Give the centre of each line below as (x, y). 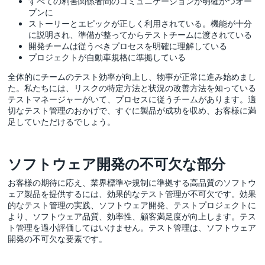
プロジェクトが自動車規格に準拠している (107, 57)
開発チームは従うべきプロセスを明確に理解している (128, 46)
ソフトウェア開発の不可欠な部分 (117, 164)
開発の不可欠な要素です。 (58, 238)
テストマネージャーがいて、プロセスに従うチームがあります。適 (132, 99)
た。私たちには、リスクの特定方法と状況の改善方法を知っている (132, 88)
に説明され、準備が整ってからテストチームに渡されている (140, 34)
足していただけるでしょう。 (62, 121)
